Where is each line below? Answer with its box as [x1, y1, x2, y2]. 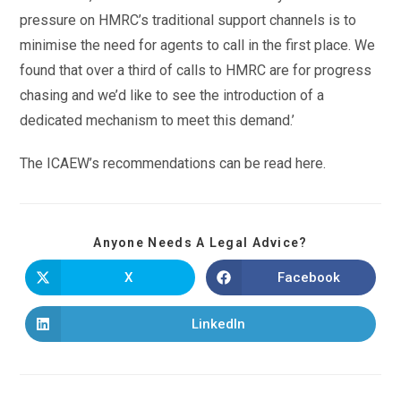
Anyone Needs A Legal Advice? [93, 235, 308, 250]
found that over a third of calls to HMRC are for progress [20, 62, 372, 79]
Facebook [277, 269, 340, 286]
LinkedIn [192, 315, 245, 332]
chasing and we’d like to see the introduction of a [20, 87, 325, 104]
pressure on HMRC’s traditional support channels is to [20, 12, 357, 29]
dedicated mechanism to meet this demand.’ [20, 112, 295, 129]
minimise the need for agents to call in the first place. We [20, 37, 376, 54]
